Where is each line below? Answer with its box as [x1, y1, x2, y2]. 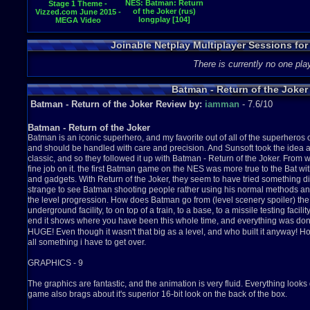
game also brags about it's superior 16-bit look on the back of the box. [28, 289, 287, 299]
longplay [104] [138, 15, 190, 24]
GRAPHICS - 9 [28, 258, 83, 268]
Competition [55, 24, 101, 33]
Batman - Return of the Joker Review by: [30, 99, 205, 109]
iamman [205, 99, 239, 109]
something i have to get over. [39, 237, 146, 247]
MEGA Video [55, 16, 101, 24]
